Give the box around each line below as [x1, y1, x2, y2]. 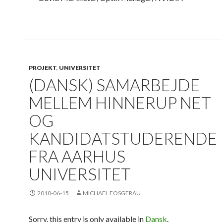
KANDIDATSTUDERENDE [29, 128, 217, 149]
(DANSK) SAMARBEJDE [29, 75, 200, 95]
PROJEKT [29, 64, 56, 72]
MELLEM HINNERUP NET [29, 93, 211, 113]
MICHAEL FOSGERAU [83, 189, 141, 197]
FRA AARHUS [29, 146, 125, 166]
